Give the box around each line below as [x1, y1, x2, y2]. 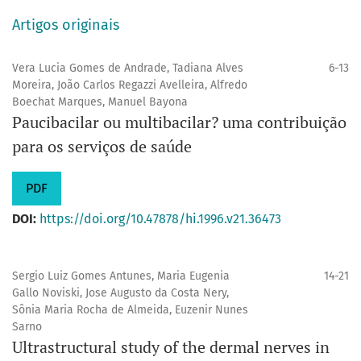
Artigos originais [12, 16, 119, 34]
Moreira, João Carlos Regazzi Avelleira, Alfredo [12, 78, 247, 92]
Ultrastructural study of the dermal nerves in [12, 336, 330, 358]
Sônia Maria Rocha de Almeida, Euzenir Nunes [12, 303, 248, 317]
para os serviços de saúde [12, 135, 192, 157]
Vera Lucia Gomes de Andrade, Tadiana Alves [12, 61, 243, 75]
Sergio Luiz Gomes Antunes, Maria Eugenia [12, 269, 230, 283]
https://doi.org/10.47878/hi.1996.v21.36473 [39, 211, 281, 226]
